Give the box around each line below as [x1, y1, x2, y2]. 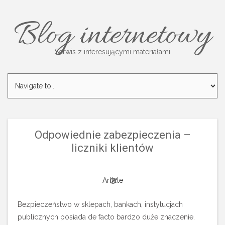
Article [102, 176, 123, 184]
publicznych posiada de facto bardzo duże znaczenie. [18, 213, 195, 221]
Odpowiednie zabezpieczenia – [34, 129, 191, 141]
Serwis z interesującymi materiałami [55, 48, 170, 56]
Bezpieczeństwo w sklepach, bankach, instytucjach [18, 200, 183, 208]
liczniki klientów [71, 142, 154, 154]
